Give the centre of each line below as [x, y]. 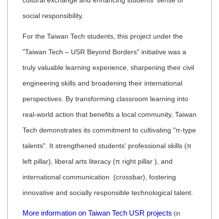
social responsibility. [53, 16]
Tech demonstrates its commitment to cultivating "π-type [109, 130]
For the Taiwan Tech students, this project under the [103, 36]
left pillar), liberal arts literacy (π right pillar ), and [98, 162]
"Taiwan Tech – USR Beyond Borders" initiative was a [104, 52]
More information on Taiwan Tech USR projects [97, 213]
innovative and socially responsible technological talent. [108, 193]
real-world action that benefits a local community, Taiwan [109, 115]
